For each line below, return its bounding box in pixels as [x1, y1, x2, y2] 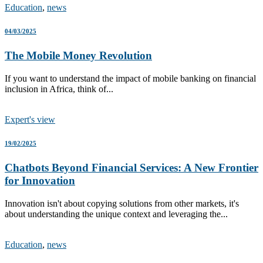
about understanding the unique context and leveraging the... [5, 208, 228, 219]
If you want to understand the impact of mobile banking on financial [5, 73, 256, 83]
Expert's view [5, 114, 55, 124]
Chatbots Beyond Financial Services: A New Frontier [5, 161, 258, 174]
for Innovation [5, 174, 75, 187]
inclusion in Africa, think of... [5, 83, 113, 94]
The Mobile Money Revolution [5, 49, 152, 62]
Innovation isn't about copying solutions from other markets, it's [5, 198, 239, 208]
